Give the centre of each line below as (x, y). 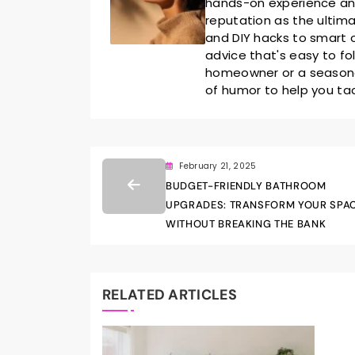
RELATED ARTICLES (170, 294)
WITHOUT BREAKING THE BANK (246, 223)
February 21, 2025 (218, 166)
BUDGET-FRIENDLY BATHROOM (246, 185)
